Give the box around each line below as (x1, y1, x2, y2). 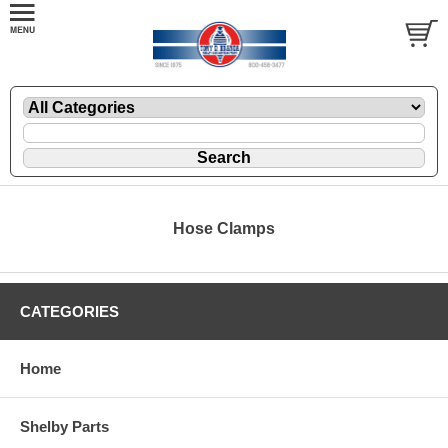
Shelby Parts (20, 417, 109, 435)
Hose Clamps (173, 219, 275, 237)
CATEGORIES (20, 302, 119, 320)
